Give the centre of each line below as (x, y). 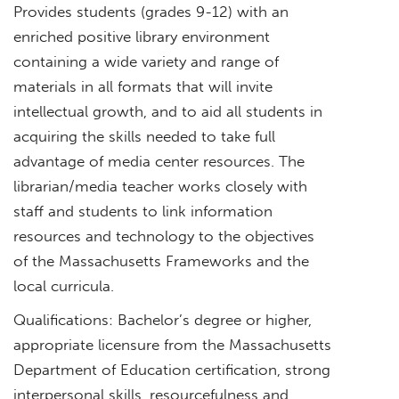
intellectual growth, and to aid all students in (168, 111)
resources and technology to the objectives (164, 236)
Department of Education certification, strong (172, 369)
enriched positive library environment (142, 36)
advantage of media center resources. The (159, 161)
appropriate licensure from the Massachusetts (172, 344)
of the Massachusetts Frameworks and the (161, 261)
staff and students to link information (143, 211)
